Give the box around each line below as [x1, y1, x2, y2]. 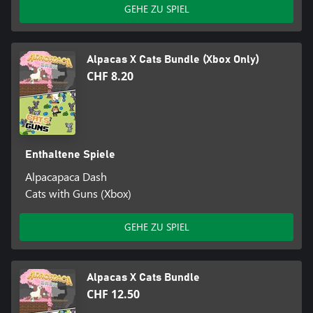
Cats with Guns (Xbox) [24, 185, 131, 201]
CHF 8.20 [87, 68, 133, 84]
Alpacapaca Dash [24, 168, 107, 184]
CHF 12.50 [87, 286, 140, 302]
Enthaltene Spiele [24, 148, 115, 160]
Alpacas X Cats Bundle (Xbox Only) [87, 53, 259, 65]
